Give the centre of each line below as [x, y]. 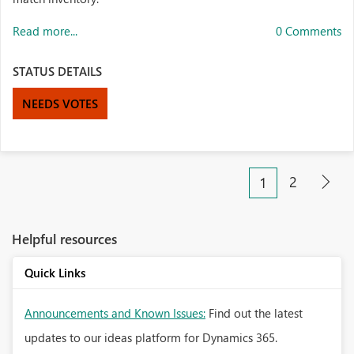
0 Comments [309, 31]
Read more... [45, 31]
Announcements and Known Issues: [115, 313]
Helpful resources [64, 239]
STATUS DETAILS [57, 71]
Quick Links [55, 273]
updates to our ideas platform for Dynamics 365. [151, 337]
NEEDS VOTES [60, 104]
